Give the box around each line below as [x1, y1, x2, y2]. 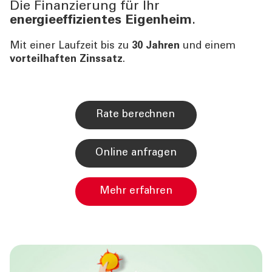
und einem [180, 41, 236, 52]
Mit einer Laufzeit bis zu [10, 41, 132, 52]
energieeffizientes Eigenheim [10, 14, 192, 28]
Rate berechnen [103, 110, 175, 121]
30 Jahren [132, 41, 180, 52]
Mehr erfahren [109, 186, 172, 197]
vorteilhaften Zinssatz [10, 55, 123, 66]
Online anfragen [103, 148, 177, 159]
